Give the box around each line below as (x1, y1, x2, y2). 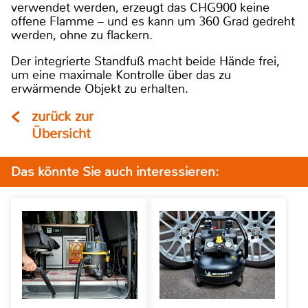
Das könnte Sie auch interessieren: (11, 162, 219, 180)
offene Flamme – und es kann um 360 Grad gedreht (11, 12, 295, 30)
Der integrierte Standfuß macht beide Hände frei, (11, 52, 280, 69)
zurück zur (32, 107, 93, 125)
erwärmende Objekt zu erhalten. (11, 80, 188, 97)
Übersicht (32, 124, 91, 142)
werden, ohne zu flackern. (11, 26, 153, 43)
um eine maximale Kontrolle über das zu (11, 66, 231, 83)
